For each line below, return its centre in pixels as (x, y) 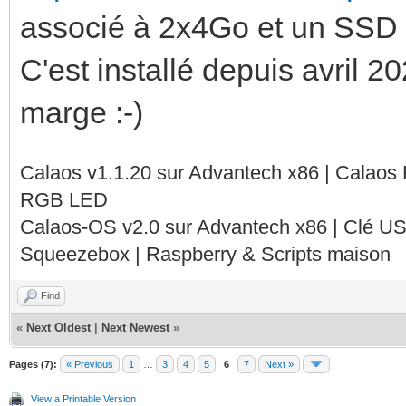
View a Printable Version (83, 398)
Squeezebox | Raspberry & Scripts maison (205, 254)
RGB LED (64, 199)
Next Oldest (58, 327)
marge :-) (82, 112)
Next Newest (135, 327)
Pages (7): (33, 364)
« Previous (90, 364)
